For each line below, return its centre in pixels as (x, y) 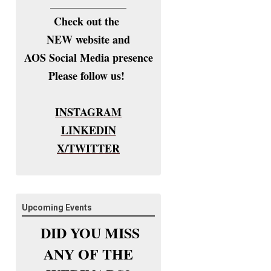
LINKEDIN (88, 130)
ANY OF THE (88, 254)
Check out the (88, 21)
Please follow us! (88, 76)
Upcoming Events (57, 207)
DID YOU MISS (90, 233)
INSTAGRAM (88, 112)
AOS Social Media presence (88, 57)
